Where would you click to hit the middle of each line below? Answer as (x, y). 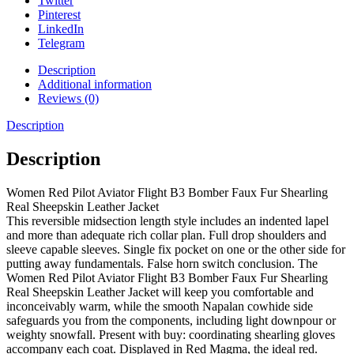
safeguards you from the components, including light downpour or (171, 321)
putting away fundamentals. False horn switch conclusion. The (162, 264)
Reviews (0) (68, 99)
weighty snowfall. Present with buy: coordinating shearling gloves (171, 335)
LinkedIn (61, 29)
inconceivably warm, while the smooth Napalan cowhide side (160, 307)
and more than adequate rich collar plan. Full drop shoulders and (166, 235)
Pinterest (59, 15)
